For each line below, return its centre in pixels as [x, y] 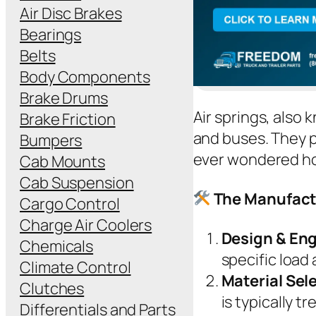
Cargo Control [70, 203]
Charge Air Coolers [86, 225]
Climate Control [75, 267]
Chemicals [57, 246]
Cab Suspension [77, 182]
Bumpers [51, 140]
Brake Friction [68, 119]
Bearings [51, 34]
